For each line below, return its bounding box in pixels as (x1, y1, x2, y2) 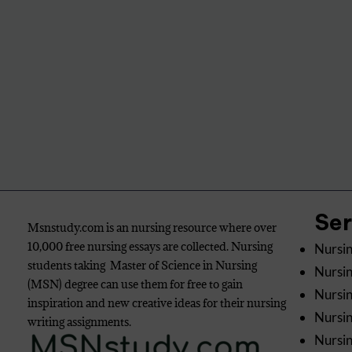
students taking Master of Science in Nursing (27, 258, 257, 273)
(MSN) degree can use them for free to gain (27, 277, 243, 291)
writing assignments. (27, 314, 131, 329)
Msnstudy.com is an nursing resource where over (27, 220, 277, 235)
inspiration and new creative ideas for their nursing (27, 295, 286, 310)
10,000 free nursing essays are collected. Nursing (27, 239, 273, 254)
